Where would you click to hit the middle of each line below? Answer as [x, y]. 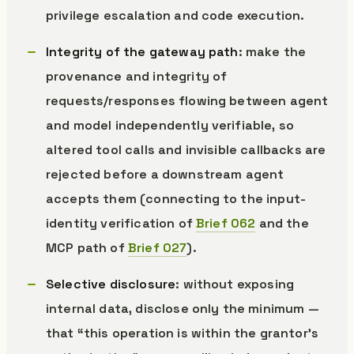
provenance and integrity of [137, 76]
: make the [272, 52]
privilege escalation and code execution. [175, 15]
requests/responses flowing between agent [187, 101]
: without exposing [235, 284]
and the [282, 223]
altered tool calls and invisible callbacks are [186, 150]
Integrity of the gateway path [142, 52]
